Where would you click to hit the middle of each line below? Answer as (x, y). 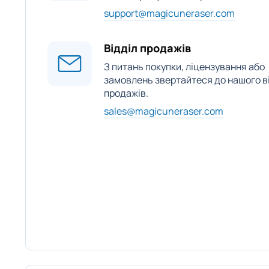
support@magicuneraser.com (169, 13)
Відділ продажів (147, 48)
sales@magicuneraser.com (164, 111)
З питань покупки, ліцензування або (184, 67)
